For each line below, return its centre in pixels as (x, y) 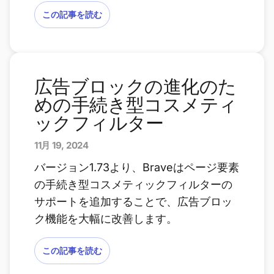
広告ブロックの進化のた (135, 86)
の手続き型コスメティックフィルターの (133, 184)
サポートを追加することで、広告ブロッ (133, 202)
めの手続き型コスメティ (136, 105)
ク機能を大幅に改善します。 (106, 219)
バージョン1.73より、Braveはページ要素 (137, 167)
